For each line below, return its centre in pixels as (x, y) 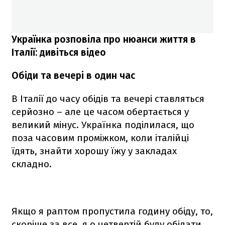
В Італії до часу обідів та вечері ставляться (108, 98)
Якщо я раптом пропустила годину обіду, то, (112, 211)
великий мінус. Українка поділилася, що (103, 125)
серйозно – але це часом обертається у (100, 111)
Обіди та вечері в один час (73, 75)
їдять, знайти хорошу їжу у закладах (94, 151)
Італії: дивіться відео (59, 52)
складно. (32, 164)
